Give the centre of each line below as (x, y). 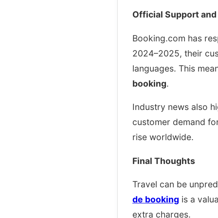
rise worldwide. (163, 137)
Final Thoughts (164, 161)
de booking (156, 200)
